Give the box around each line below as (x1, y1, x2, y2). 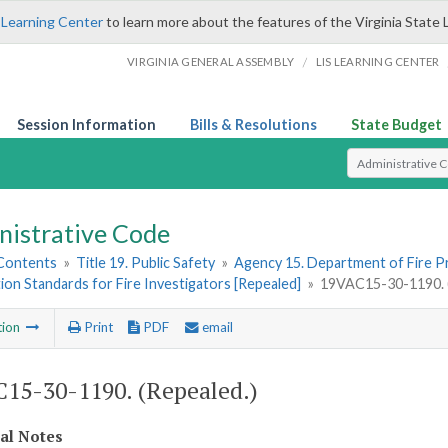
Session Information (17, 116, 156, 133)
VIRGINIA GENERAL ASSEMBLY (127, 55, 295, 68)
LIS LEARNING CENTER (315, 55, 440, 68)
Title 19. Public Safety (76, 254, 216, 272)
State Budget (351, 116, 442, 133)
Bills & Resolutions (190, 116, 317, 133)
